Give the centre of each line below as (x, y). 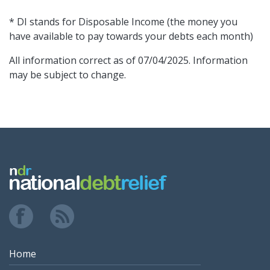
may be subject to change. (67, 75)
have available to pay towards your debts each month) (131, 36)
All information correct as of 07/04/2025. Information (128, 61)
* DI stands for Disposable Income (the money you (123, 22)
